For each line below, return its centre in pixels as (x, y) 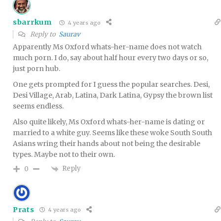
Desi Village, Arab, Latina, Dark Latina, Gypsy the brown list (113, 95)
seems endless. (38, 106)
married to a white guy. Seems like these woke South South (112, 133)
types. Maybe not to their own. (64, 155)
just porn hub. (37, 69)
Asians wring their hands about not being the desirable (107, 144)
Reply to (44, 35)
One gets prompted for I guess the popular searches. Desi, (111, 85)
